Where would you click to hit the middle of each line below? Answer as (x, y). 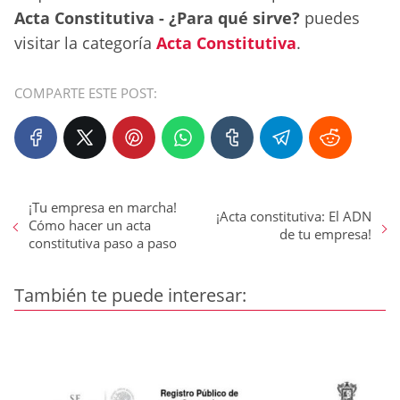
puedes (330, 18)
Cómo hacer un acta (90, 225)
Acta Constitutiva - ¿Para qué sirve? (157, 18)
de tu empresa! (325, 234)
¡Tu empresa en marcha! (103, 208)
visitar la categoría (85, 43)
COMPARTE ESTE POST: (86, 93)
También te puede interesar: (130, 296)
